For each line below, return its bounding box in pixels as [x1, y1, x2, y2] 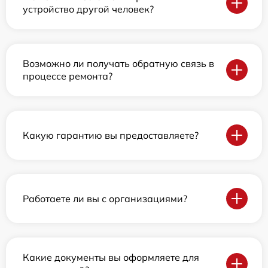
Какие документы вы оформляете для [23, 251, 199, 263]
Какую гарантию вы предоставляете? [23, 129, 199, 141]
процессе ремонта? [23, 70, 112, 82]
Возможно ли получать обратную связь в [23, 57, 214, 69]
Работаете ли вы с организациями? [23, 192, 187, 205]
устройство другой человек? [23, 3, 154, 15]
